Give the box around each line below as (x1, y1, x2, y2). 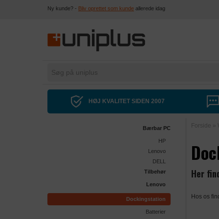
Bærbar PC (143, 125, 171, 131)
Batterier (146, 209, 166, 215)
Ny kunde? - (47, 5, 78, 11)
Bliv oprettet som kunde (78, 5, 134, 11)
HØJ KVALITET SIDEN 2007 (87, 98, 165, 105)
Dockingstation (126, 196, 166, 202)
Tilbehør (144, 169, 166, 175)
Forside (191, 122, 211, 130)
